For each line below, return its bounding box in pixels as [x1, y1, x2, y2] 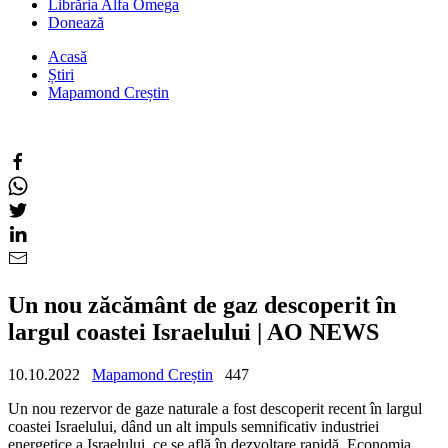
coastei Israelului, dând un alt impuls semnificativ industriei [8, 417, 379, 435]
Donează [48, 14, 104, 31]
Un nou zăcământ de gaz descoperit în [8, 291, 396, 318]
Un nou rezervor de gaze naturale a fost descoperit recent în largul [8, 399, 422, 417]
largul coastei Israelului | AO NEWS [8, 318, 379, 345]
